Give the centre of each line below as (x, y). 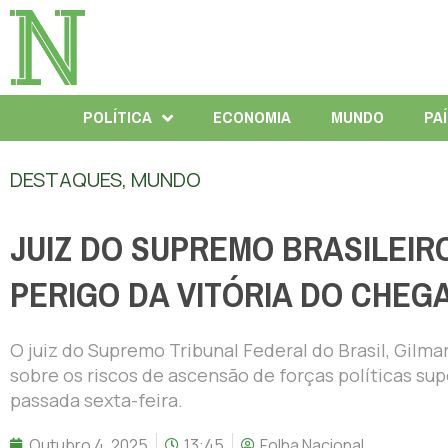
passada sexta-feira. (96, 399)
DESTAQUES (66, 179)
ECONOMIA (251, 117)
